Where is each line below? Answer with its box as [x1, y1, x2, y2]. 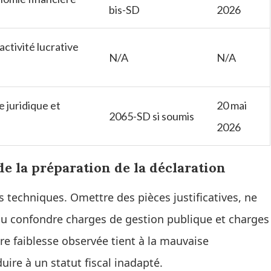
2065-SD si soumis [109, 109, 194, 123]
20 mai [217, 99, 247, 113]
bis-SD [109, 3, 140, 17]
